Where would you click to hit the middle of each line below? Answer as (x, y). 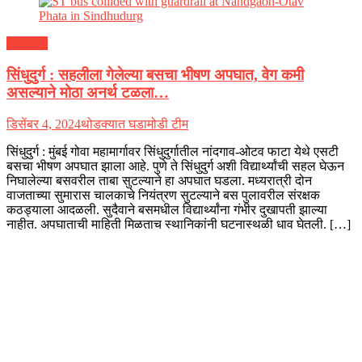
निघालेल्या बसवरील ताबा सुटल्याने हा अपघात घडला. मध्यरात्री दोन (159, 180)
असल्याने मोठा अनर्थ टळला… (88, 92)
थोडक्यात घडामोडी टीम (135, 124)
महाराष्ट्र (27, 44)
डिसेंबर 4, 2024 (44, 124)
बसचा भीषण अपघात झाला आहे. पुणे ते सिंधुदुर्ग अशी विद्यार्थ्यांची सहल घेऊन (175, 166)
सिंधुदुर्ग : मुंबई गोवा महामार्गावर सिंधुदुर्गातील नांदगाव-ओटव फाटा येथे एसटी (173, 151)
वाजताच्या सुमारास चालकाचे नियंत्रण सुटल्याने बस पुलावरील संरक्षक (163, 195)
